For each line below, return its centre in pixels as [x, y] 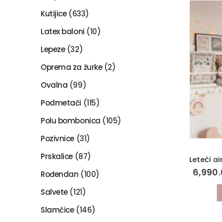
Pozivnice [57, 138]
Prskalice [57, 156]
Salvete [54, 192]
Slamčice [57, 210]
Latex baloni [63, 31]
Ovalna [54, 85]
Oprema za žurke [72, 67]
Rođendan [60, 174]
